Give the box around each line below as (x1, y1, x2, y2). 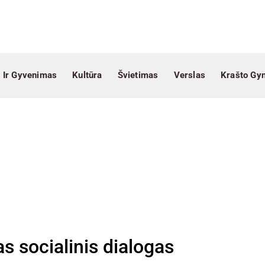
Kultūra (72, 70, 102, 80)
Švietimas (117, 70, 159, 80)
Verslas (173, 70, 205, 80)
